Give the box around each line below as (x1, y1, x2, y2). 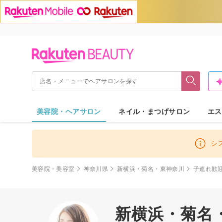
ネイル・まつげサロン (118, 107, 190, 115)
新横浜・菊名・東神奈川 (116, 165, 184, 172)
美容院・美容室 (32, 165, 75, 172)
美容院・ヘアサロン (37, 107, 101, 115)
